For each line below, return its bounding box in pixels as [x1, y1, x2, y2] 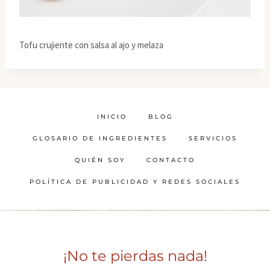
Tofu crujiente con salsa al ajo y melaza [19, 39, 163, 51]
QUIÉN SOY [75, 156, 125, 165]
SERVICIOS [189, 134, 237, 143]
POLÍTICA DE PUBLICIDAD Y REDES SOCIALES [30, 178, 240, 186]
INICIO [96, 113, 127, 121]
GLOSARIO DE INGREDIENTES [33, 134, 168, 143]
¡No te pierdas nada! [63, 247, 207, 265]
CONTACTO [146, 156, 195, 165]
